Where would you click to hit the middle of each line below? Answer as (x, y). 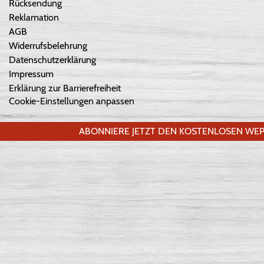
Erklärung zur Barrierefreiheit (65, 88)
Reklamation (34, 17)
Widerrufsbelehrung (48, 45)
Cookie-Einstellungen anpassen (72, 101)
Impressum (31, 74)
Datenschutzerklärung (52, 60)
